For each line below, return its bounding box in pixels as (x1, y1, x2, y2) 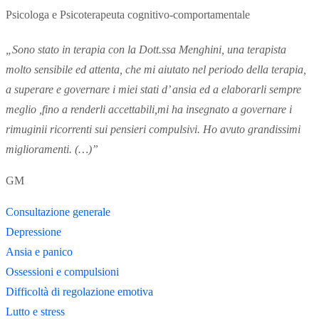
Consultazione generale (6, 206, 110, 219)
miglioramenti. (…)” (6, 143, 98, 156)
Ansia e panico (6, 246, 73, 258)
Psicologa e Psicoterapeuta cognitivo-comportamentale (6, 9, 250, 21)
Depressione (6, 226, 61, 239)
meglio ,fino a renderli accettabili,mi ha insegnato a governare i (6, 103, 292, 116)
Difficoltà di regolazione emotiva (6, 286, 153, 298)
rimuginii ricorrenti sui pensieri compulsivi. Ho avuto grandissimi (6, 123, 300, 136)
